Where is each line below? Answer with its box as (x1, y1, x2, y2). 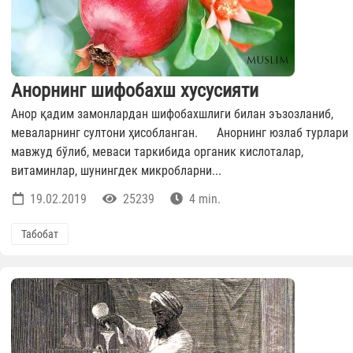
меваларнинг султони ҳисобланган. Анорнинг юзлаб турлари (11, 125, 348, 141)
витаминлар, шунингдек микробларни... (11, 163, 221, 179)
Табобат (21, 228, 58, 241)
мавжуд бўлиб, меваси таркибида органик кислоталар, (11, 144, 303, 160)
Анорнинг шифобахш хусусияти (11, 80, 258, 102)
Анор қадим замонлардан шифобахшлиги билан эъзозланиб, (11, 106, 333, 122)
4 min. (186, 191, 221, 207)
